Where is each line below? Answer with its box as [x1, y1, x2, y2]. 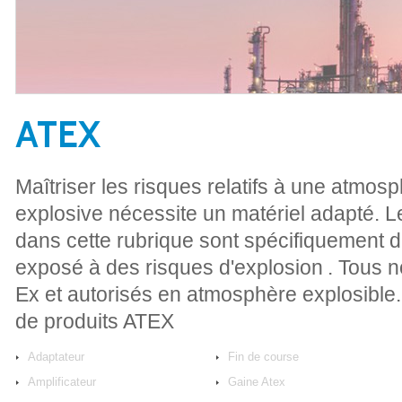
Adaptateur [28, 350, 84, 363]
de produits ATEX [15, 310, 179, 333]
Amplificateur [28, 375, 96, 389]
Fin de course [228, 350, 299, 363]
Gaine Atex [228, 375, 285, 389]
